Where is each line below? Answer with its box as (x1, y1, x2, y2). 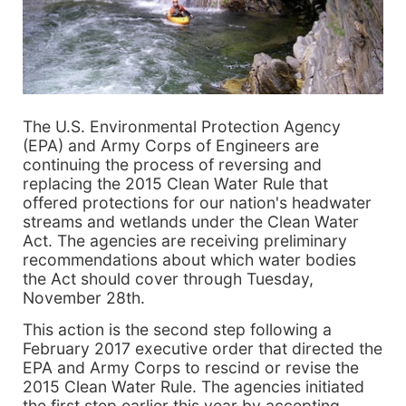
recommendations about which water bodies (23, 249, 356, 269)
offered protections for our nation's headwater (23, 192, 372, 212)
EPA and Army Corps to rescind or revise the (23, 357, 359, 377)
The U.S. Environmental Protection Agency (23, 116, 341, 136)
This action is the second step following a (23, 319, 332, 339)
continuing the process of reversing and (23, 154, 322, 174)
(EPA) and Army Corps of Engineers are (23, 135, 319, 155)
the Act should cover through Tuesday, (23, 268, 314, 288)
